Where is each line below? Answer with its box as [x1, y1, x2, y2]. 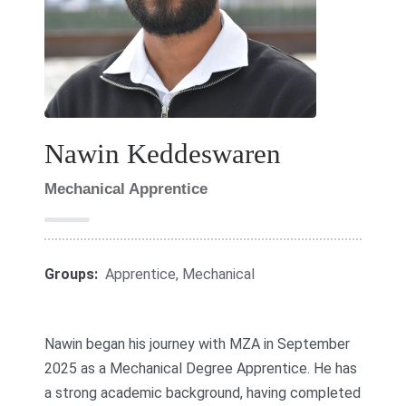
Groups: [44, 266, 99, 283]
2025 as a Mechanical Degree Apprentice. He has [44, 359, 358, 377]
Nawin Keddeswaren [44, 139, 282, 169]
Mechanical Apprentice [44, 180, 208, 198]
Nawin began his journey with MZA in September [44, 334, 351, 353]
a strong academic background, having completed [44, 383, 362, 401]
